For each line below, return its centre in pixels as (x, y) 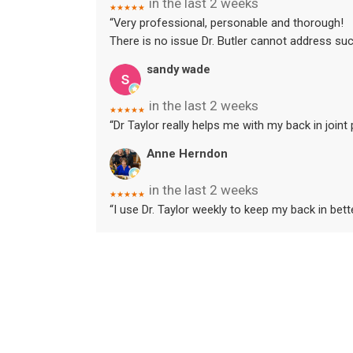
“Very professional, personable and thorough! (227, 23)
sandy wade (179, 70)
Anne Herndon (188, 154)
